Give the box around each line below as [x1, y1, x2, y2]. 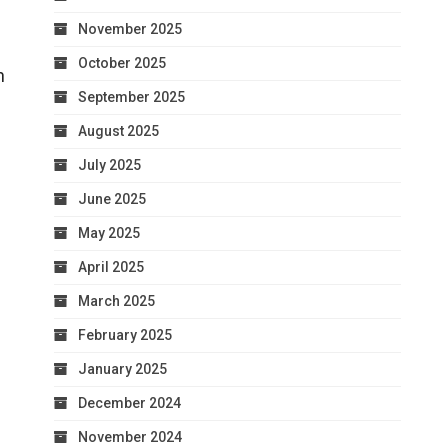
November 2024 [78, 428, 182, 445]
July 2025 [78, 156, 141, 173]
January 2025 [78, 360, 167, 377]
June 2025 [78, 190, 146, 207]
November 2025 [78, 20, 182, 37]
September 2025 [78, 88, 185, 105]
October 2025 [78, 54, 166, 71]
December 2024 [78, 394, 181, 411]
